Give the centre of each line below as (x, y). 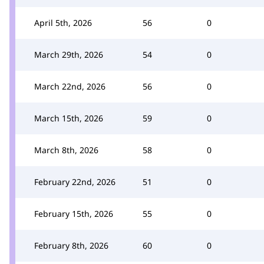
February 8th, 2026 (71, 245)
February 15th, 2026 (74, 213)
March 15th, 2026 (69, 118)
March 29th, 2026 (69, 54)
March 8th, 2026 (66, 150)
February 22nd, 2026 (75, 181)
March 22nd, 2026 (70, 86)
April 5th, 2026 (63, 22)
